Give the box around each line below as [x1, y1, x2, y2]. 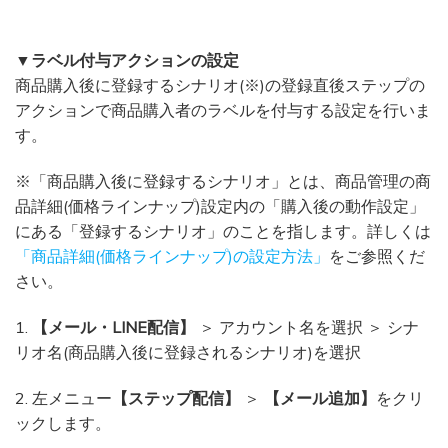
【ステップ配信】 [112, 387, 240, 408]
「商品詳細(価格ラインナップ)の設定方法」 [15, 246, 329, 267]
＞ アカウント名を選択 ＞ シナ [195, 316, 419, 337]
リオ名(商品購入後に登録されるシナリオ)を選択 [15, 341, 361, 362]
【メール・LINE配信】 [32, 316, 195, 337]
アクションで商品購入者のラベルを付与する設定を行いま [15, 100, 431, 121]
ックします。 [15, 412, 111, 433]
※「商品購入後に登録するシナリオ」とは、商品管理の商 [15, 171, 431, 192]
